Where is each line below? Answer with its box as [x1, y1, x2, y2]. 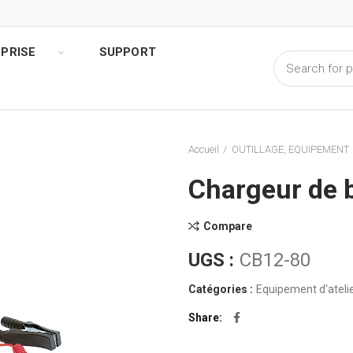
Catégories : [188, 283, 255, 295]
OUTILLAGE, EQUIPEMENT [232, 143, 349, 155]
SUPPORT [98, 45, 157, 59]
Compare [203, 220, 252, 232]
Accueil [188, 143, 219, 155]
